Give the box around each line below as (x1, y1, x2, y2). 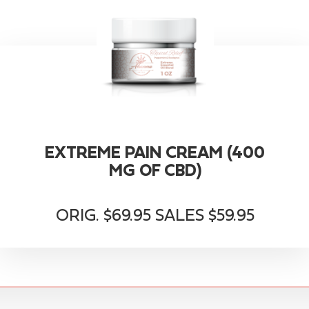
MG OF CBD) (108, 160, 201, 179)
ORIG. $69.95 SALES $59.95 (55, 205, 255, 224)
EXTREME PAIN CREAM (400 (45, 142, 265, 161)
